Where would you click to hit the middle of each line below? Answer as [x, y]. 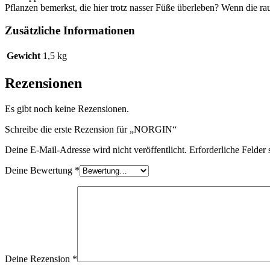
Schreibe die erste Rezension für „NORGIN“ [91, 129]
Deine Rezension [39, 259]
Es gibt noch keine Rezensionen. [67, 108]
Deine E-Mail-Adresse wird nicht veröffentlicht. [96, 149]
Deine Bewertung [40, 170]
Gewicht [24, 56]
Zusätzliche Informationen [70, 31]
